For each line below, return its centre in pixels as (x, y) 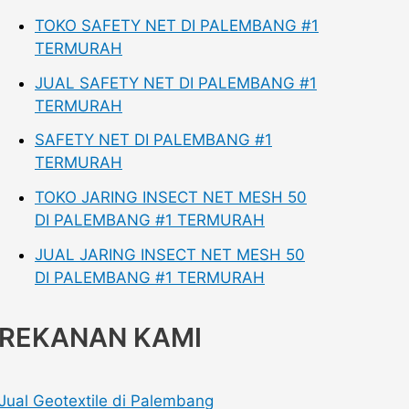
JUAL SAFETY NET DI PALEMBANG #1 (176, 83)
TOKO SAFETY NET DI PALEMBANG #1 (177, 25)
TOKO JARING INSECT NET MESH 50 (171, 198)
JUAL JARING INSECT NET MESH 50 (170, 254)
